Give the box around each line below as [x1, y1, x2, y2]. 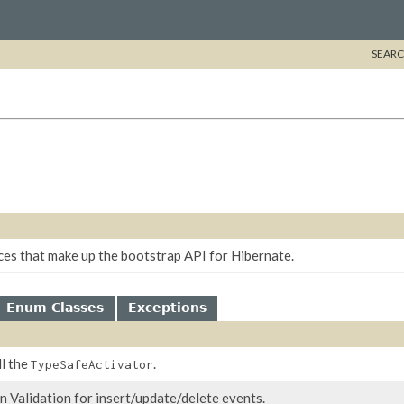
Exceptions [128, 300, 207, 316]
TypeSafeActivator [31, 357, 153, 372]
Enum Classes [6, 300, 104, 316]
